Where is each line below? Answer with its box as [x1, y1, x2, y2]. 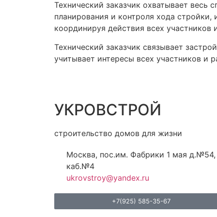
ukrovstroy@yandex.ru [66, 173, 149, 183]
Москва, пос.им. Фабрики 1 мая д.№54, [66, 150, 216, 160]
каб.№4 [66, 161, 94, 171]
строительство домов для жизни [54, 128, 182, 139]
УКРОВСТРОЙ [54, 100, 161, 120]
